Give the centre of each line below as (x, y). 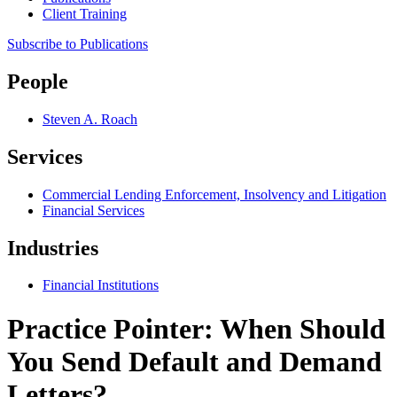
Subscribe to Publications (78, 44)
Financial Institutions (101, 285)
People (38, 81)
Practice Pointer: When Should (196, 328)
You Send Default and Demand (195, 361)
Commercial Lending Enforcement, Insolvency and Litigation (214, 194)
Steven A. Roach (90, 119)
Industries (53, 248)
